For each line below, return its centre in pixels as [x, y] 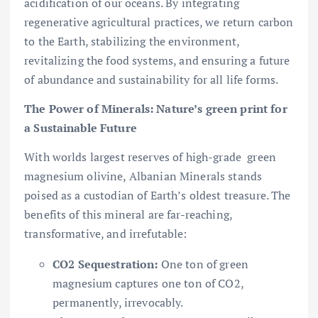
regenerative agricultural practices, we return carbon [159, 22]
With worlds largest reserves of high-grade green [150, 157]
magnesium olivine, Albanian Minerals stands [143, 176]
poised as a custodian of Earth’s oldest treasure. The [158, 196]
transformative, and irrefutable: [106, 234]
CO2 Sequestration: [105, 264]
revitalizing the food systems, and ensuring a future [157, 61]
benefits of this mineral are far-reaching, [128, 215]
